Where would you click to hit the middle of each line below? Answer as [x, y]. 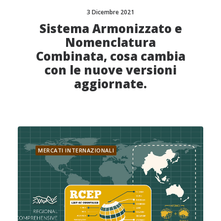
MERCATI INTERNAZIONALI [76, 150]
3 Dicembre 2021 [110, 12]
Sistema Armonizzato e [110, 28]
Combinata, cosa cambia [110, 56]
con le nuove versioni [110, 70]
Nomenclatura [110, 42]
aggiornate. [110, 83]
